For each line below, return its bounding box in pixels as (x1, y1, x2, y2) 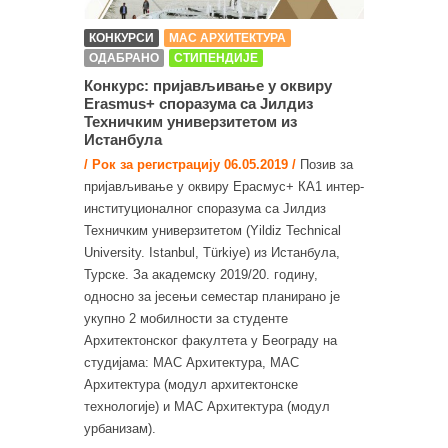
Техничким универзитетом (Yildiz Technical (84, 222, 341, 238)
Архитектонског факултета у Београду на (84, 332, 337, 348)
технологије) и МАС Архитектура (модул (84, 398, 330, 414)
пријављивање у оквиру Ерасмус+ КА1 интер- (84, 178, 364, 194)
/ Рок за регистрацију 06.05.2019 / (84, 156, 296, 172)
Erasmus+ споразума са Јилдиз (84, 94, 313, 112)
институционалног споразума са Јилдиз (84, 200, 326, 216)
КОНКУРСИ (89, 30, 154, 45)
